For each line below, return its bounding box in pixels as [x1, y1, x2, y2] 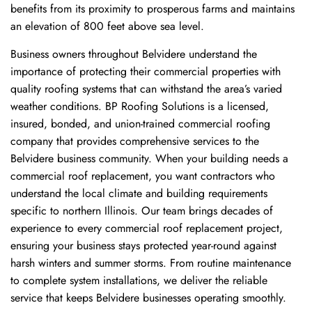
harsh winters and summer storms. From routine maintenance [10, 254, 291, 271]
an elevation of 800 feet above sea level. [10, 18, 204, 35]
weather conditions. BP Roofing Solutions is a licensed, [10, 97, 269, 114]
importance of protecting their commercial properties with [10, 63, 281, 79]
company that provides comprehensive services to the [10, 132, 259, 149]
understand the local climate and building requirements [10, 185, 267, 201]
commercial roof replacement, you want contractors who [10, 167, 275, 184]
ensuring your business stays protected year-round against [10, 237, 276, 253]
